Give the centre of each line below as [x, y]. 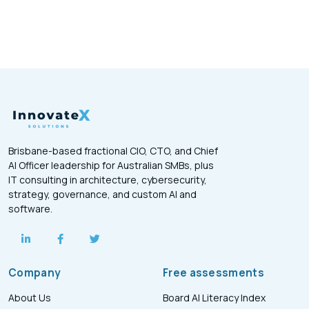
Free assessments [213, 273]
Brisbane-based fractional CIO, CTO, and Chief [113, 151]
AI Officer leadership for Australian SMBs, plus [111, 166]
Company [35, 273]
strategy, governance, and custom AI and [102, 195]
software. [30, 209]
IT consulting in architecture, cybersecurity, [108, 180]
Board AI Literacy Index [214, 298]
